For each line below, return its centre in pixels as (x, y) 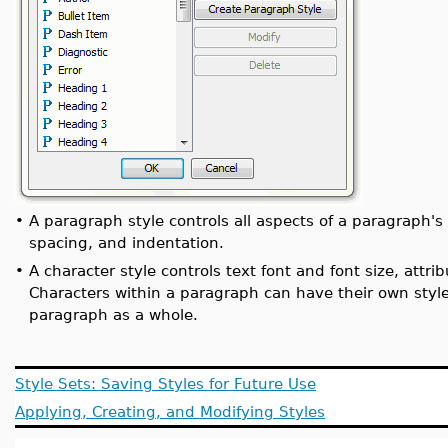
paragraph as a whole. (113, 314)
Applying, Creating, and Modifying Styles (170, 411)
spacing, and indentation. (126, 242)
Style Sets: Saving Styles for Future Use (165, 383)
